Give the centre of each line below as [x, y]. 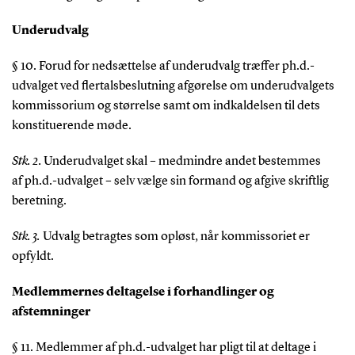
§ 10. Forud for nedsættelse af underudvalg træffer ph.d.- [163, 66]
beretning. [39, 201]
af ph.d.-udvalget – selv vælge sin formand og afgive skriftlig [170, 181]
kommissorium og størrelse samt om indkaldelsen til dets [166, 106]
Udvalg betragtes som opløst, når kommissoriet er [175, 237]
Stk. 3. [26, 237]
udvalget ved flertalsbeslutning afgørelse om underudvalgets [173, 86]
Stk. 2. [27, 161]
